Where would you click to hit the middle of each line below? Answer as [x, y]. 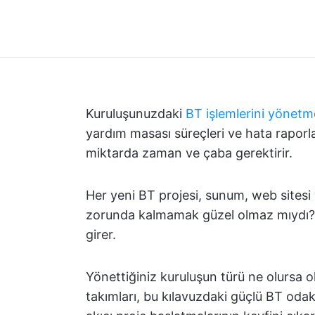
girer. [101, 234]
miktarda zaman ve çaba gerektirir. [189, 153]
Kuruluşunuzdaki [136, 114]
